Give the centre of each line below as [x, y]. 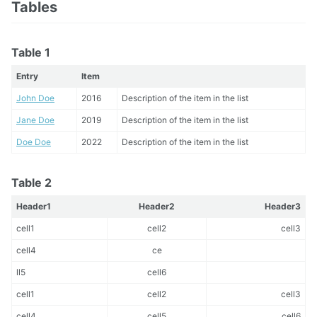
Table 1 [31, 53]
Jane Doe [35, 120]
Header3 [283, 207]
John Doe [35, 98]
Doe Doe [34, 142]
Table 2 [31, 183]
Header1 [34, 207]
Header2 [157, 207]
